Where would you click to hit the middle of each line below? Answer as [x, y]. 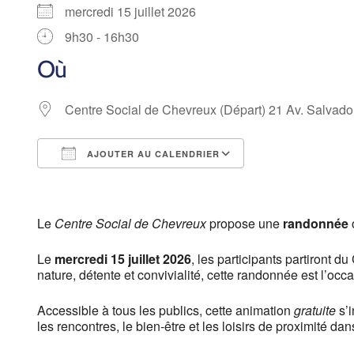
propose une [245, 224]
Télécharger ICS [111, 183]
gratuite [315, 311]
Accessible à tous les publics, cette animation [166, 311]
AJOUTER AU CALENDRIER [152, 154]
